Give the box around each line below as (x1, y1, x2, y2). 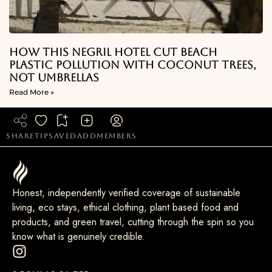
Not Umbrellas (9, 70, 99, 84)
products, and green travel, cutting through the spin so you (12, 215, 254, 229)
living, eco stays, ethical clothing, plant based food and (12, 200, 239, 215)
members (97, 131, 137, 140)
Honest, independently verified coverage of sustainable (12, 186, 240, 200)
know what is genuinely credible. (12, 229, 145, 244)
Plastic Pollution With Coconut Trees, (9, 58, 256, 71)
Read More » (9, 87, 54, 97)
